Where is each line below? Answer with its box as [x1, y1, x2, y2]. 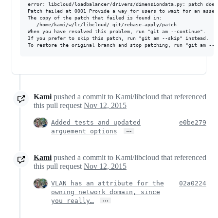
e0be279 [179, 119, 206, 126]
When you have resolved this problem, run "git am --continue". [28, 29, 206, 34]
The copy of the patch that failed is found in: [28, 15, 162, 20]
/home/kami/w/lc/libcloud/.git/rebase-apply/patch [28, 22, 177, 27]
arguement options [51, 127, 117, 135]
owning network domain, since [51, 188, 160, 196]
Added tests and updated [51, 119, 141, 126]
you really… [51, 197, 94, 204]
